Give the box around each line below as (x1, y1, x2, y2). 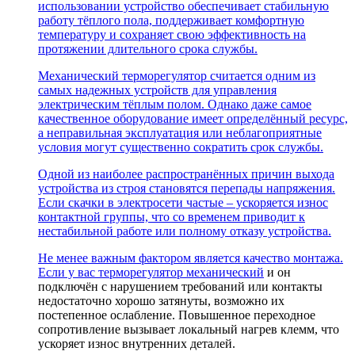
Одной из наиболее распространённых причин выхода (38, 166, 334, 181)
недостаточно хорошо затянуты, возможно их (38, 293, 284, 307)
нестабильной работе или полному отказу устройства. (38, 223, 331, 238)
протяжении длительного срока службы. (38, 41, 258, 55)
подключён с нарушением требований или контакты (38, 279, 323, 293)
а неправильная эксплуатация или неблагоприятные (38, 125, 322, 139)
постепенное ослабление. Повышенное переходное (38, 307, 315, 322)
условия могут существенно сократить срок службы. (38, 139, 323, 154)
